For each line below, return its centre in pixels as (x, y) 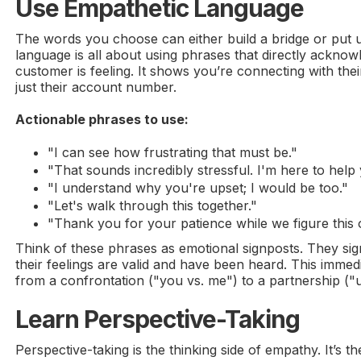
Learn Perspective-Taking (158, 320)
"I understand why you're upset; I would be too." (198, 188)
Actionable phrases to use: (102, 120)
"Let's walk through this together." (153, 206)
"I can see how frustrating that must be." (173, 153)
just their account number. (96, 87)
